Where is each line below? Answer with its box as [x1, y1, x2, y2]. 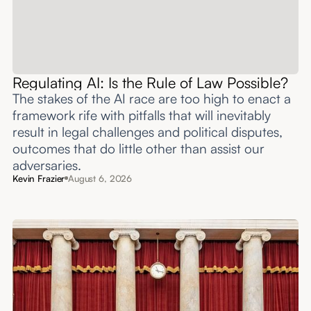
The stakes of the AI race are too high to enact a [12, 90, 291, 107]
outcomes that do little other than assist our [12, 140, 264, 157]
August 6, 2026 [68, 172, 133, 184]
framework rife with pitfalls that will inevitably [12, 106, 271, 124]
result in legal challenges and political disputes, [12, 123, 283, 140]
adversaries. [12, 156, 81, 174]
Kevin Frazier [12, 172, 65, 184]
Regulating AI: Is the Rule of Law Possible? [12, 72, 288, 92]
